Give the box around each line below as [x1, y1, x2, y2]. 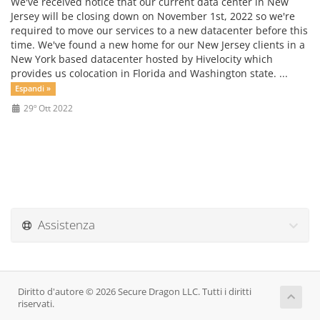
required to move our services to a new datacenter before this [11, 24, 308, 37]
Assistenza [32, 216, 95, 233]
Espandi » [15, 84, 51, 94]
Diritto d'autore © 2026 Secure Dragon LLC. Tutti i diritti [18, 286, 251, 298]
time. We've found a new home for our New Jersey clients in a [11, 38, 305, 51]
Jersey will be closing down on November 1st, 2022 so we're [11, 9, 295, 23]
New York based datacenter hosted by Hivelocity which [11, 52, 273, 66]
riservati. [18, 298, 54, 310]
